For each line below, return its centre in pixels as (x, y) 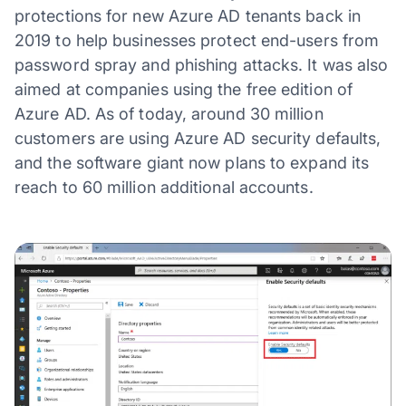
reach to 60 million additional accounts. (164, 187)
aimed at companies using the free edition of (184, 89)
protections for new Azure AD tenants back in (188, 15)
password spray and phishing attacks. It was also (202, 64)
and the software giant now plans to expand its (192, 162)
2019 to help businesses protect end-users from (197, 40)
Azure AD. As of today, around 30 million (169, 113)
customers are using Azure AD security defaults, (198, 138)
